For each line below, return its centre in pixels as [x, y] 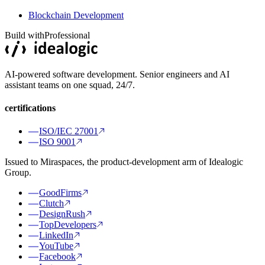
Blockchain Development [76, 15]
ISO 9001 [57, 142]
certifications [30, 108]
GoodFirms [60, 193]
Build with [25, 35]
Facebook [57, 257]
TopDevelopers [68, 225]
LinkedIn [56, 235]
